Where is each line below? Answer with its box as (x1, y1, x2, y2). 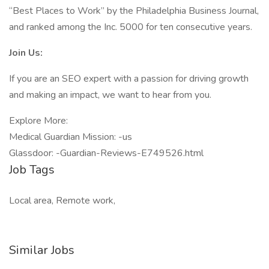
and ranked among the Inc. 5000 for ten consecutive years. (9, 20, 252, 34)
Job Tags (9, 162, 55, 178)
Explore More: (9, 114, 68, 127)
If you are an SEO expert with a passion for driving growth (9, 72, 249, 85)
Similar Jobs (9, 242, 74, 258)
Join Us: (9, 46, 43, 59)
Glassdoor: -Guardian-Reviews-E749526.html (9, 147, 204, 160)
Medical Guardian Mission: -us (9, 130, 132, 144)
